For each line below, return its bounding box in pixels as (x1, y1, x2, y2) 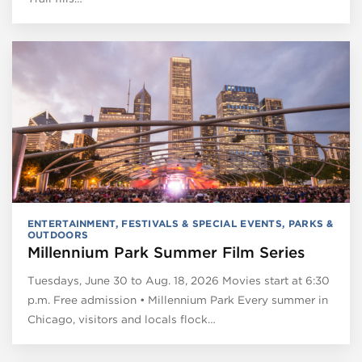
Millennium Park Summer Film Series (27, 242, 305, 262)
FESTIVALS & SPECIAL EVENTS (121, 217, 283, 229)
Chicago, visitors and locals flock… (27, 312, 216, 326)
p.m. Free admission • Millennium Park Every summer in (27, 293, 328, 306)
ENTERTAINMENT (27, 217, 116, 229)
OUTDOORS (27, 228, 89, 241)
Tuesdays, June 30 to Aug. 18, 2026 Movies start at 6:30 (27, 273, 330, 287)
